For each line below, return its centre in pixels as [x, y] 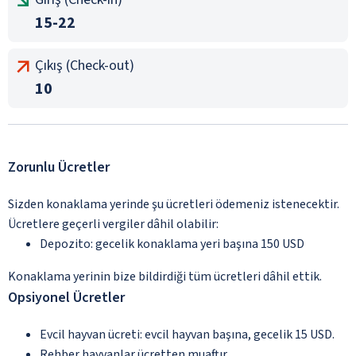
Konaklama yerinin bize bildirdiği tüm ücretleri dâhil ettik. [165, 276]
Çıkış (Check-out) [85, 65]
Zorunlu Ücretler [59, 167]
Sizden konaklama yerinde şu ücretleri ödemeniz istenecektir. [174, 204]
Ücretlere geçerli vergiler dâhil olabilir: [113, 224]
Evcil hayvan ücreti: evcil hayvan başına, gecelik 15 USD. [187, 334]
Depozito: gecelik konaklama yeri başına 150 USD [172, 244]
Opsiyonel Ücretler [66, 297]
